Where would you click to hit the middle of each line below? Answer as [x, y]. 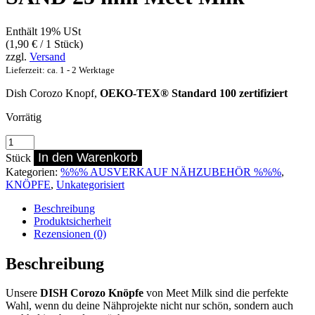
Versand [47, 56]
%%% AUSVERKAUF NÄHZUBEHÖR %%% [171, 172]
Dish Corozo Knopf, [53, 93]
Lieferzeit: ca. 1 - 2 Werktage [60, 70]
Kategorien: [33, 172]
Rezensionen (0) [70, 233]
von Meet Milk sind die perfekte [217, 293]
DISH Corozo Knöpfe [93, 293]
